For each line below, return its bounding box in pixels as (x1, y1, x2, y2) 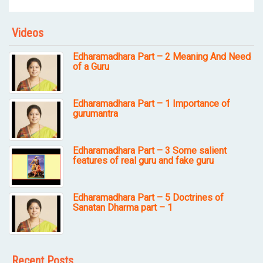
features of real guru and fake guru (72, 155, 214, 167)
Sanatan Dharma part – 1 (72, 202, 173, 213)
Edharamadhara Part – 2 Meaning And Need (72, 51, 251, 63)
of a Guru (72, 61, 109, 73)
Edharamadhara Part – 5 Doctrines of (72, 192, 224, 203)
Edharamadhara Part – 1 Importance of (72, 98, 230, 110)
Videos (12, 26, 43, 41)
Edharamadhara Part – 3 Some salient (72, 145, 227, 157)
